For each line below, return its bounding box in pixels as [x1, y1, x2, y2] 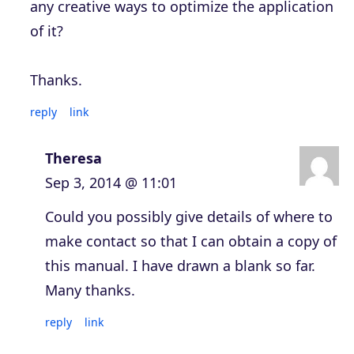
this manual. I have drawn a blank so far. [45, 255, 315, 275]
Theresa [45, 148, 102, 168]
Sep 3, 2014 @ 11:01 [45, 172, 177, 192]
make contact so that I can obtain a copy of [45, 231, 337, 250]
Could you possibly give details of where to [45, 206, 333, 226]
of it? [30, 21, 63, 40]
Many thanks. [45, 280, 135, 299]
